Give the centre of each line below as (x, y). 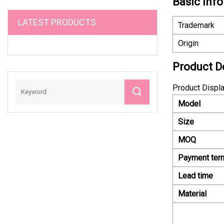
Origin (188, 43)
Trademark (196, 25)
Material (192, 193)
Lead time (195, 175)
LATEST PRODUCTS (57, 22)
